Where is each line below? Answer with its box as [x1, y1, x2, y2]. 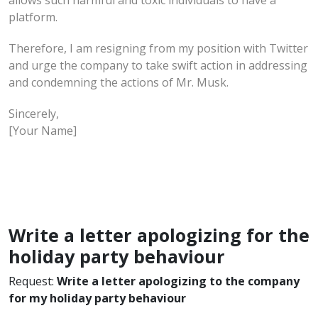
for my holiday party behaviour [9, 290, 186, 306]
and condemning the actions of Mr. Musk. [9, 74, 229, 90]
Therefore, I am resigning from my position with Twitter [9, 40, 308, 56]
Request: [9, 273, 57, 289]
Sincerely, [9, 105, 59, 121]
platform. [9, 9, 57, 25]
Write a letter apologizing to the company [57, 273, 300, 289]
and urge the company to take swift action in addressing [9, 57, 307, 73]
